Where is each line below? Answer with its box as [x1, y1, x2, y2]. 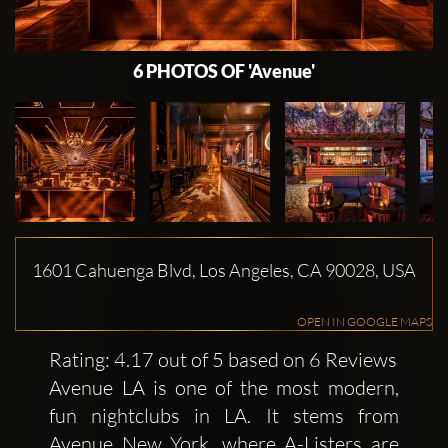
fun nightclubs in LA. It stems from [49, 402, 399, 428]
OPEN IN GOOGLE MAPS [297, 313, 432, 329]
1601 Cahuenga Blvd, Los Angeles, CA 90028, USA [32, 258, 416, 281]
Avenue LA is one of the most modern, [49, 374, 399, 400]
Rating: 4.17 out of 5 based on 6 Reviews [49, 346, 398, 372]
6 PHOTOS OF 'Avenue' [133, 59, 315, 82]
